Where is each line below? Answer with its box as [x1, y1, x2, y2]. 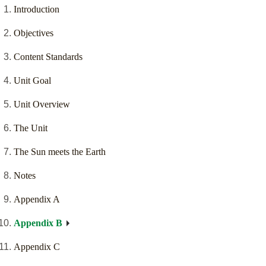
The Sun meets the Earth [14, 147, 106, 157]
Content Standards [14, 52, 83, 62]
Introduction [14, 4, 59, 15]
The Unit [14, 123, 47, 134]
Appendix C [14, 242, 60, 252]
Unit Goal [14, 75, 51, 86]
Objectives [14, 28, 53, 39]
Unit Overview [14, 99, 70, 110]
